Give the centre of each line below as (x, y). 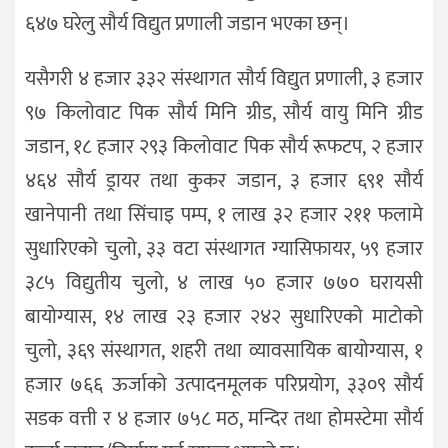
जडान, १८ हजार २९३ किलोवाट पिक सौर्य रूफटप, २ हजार (224, 146)
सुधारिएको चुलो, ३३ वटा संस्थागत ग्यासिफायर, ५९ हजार (224, 248)
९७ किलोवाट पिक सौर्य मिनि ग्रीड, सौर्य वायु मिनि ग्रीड (224, 112)
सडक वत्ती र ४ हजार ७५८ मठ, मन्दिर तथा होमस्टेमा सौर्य (224, 418)
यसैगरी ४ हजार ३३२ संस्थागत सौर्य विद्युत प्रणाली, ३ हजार (224, 78)
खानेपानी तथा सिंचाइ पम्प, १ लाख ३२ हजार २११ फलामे (224, 214)
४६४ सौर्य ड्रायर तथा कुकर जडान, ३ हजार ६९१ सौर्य (224, 180)
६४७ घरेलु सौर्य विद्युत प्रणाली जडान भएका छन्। (187, 24)
